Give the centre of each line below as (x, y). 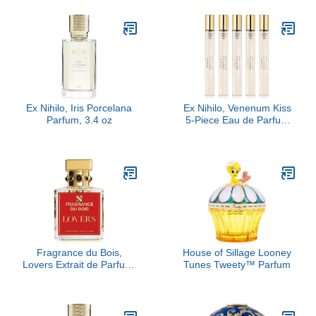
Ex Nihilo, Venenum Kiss (237, 108)
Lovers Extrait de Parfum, (79, 265)
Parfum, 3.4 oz (79, 120)
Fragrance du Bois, (79, 253)
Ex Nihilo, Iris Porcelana (79, 108)
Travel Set (237, 132)
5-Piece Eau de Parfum (237, 120)
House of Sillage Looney (237, 253)
